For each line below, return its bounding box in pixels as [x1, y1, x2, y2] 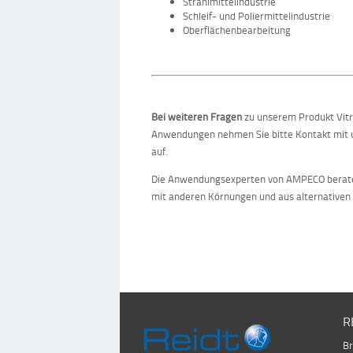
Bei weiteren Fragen [151, 109, 242, 124]
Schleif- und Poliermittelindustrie [183, 9, 330, 24]
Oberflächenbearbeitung [183, 23, 291, 38]
